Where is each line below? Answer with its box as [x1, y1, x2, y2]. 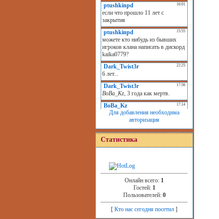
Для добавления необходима [109, 109, 179, 116]
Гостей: [133, 184, 153, 191]
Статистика [101, 136, 137, 143]
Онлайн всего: [125, 177, 161, 184]
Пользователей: [123, 192, 163, 198]
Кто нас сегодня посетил [114, 206, 174, 213]
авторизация [129, 116, 159, 123]
